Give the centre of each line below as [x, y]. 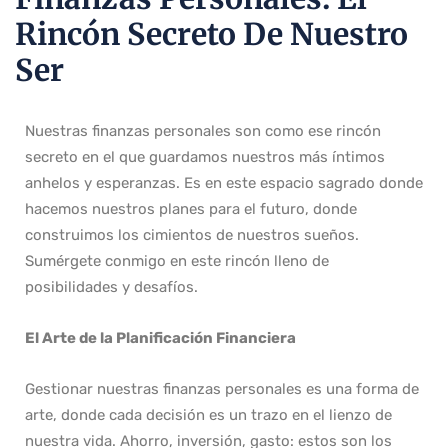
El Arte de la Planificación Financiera [160, 337]
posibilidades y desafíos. [111, 286]
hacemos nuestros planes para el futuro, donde [191, 208]
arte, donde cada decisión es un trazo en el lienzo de [208, 414]
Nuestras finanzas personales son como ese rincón [203, 130]
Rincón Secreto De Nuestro [211, 33]
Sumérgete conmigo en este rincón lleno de [177, 260]
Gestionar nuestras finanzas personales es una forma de [222, 388]
